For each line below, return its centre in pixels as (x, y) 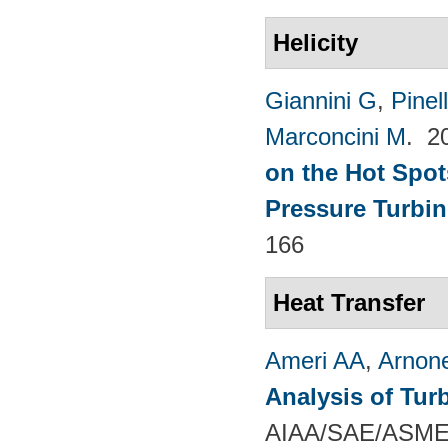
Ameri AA (315, 360)
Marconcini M (335, 136)
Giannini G (321, 100)
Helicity (315, 42)
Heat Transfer (349, 302)
